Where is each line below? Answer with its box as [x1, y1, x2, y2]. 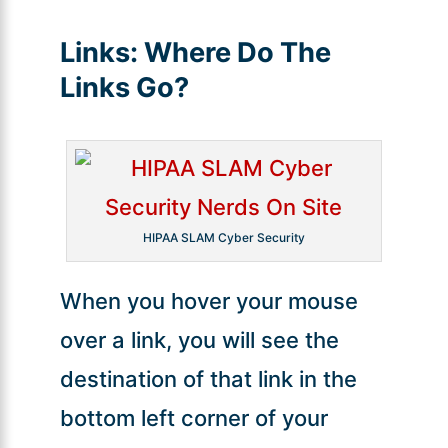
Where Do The [137, 35, 331, 69]
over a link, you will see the [59, 326, 339, 353]
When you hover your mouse [59, 287, 358, 314]
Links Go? [59, 70, 189, 104]
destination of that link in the [59, 365, 357, 392]
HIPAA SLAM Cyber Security [142, 229, 305, 245]
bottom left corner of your [59, 404, 328, 431]
